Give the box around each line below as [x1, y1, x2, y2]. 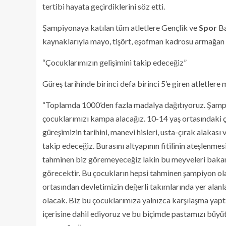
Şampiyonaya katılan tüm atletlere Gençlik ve [42, 23, 199, 32]
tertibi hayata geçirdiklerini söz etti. [42, 2, 165, 11]
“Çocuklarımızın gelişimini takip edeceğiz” [42, 58, 187, 67]
